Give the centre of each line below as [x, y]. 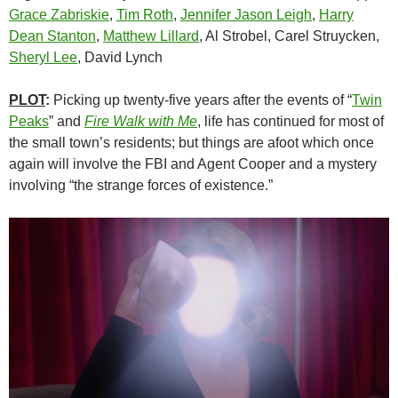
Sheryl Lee [43, 57]
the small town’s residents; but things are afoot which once [191, 143]
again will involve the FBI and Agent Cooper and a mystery [193, 164]
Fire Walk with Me [141, 121]
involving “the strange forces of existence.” [141, 185]
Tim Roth [145, 15]
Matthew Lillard [151, 36]
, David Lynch [120, 57]
